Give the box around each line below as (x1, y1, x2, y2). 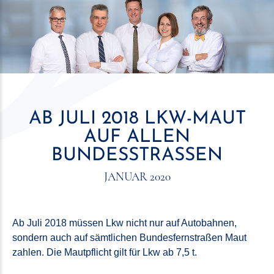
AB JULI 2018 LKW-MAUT (28, 109, 246, 128)
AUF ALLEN (84, 127, 190, 147)
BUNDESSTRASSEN (51, 146, 207, 165)
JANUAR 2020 (103, 169, 171, 184)
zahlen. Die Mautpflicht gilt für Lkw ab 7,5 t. (12, 246, 197, 257)
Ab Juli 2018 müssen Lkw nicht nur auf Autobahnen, (12, 217, 237, 228)
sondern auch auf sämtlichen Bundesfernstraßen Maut (12, 232, 246, 243)
